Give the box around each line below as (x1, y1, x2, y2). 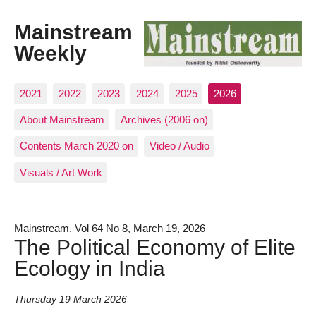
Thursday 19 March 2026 (14, 294, 127, 305)
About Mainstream (19, 114, 104, 126)
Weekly (14, 41, 87, 66)
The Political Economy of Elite (14, 234, 296, 259)
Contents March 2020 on (19, 140, 133, 152)
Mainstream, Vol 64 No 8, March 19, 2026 (14, 221, 205, 234)
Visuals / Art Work (19, 166, 102, 178)
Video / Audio (149, 140, 209, 152)
